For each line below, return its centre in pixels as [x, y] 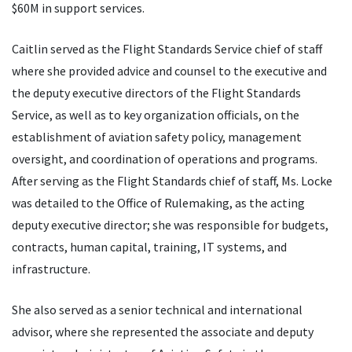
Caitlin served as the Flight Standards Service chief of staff [167, 49]
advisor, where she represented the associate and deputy [163, 332]
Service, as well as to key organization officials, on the [156, 115]
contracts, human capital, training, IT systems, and [149, 247]
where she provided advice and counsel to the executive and [169, 71]
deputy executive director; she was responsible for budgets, [170, 225]
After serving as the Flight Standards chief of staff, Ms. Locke [172, 181]
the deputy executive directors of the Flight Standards [156, 93]
